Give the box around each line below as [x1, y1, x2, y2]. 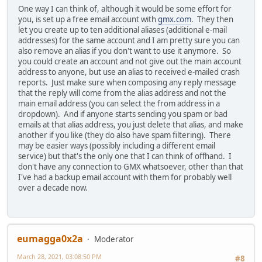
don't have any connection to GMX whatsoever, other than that [18, 161, 243, 173]
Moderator [94, 234, 134, 245]
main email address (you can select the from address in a [18, 98, 220, 109]
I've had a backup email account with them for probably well [18, 172, 232, 183]
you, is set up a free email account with [18, 14, 158, 25]
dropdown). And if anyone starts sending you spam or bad [18, 109, 227, 120]
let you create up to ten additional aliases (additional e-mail [18, 25, 227, 36]
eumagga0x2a [17, 232, 83, 246]
